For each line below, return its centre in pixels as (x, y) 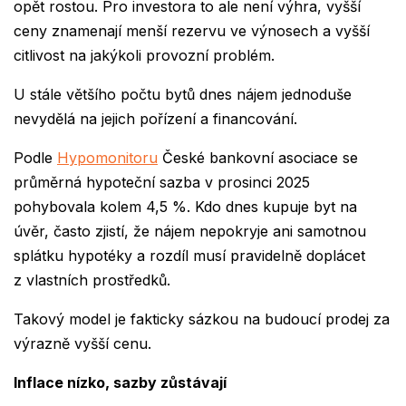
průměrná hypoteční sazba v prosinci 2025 (162, 183)
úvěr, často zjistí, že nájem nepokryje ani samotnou (190, 232)
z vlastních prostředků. (94, 280)
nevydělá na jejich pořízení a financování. (158, 119)
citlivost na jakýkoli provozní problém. (146, 56)
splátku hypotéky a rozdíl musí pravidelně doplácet (189, 256)
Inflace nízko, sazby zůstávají (120, 383)
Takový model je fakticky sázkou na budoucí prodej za (202, 319)
